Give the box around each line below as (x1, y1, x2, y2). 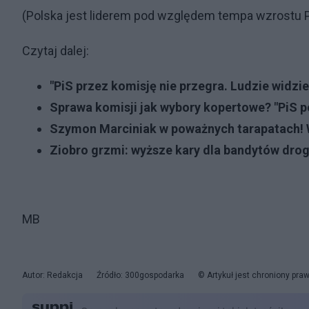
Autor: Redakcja (22, 270, 83, 280)
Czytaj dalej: (22, 43, 89, 58)
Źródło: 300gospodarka (97, 270, 184, 280)
